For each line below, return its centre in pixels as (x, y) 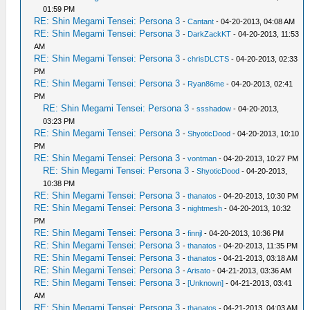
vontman (202, 158)
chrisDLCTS (209, 58)
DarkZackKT (210, 34)
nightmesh (205, 208)
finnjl (195, 233)
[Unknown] (206, 283)
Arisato (199, 270)
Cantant (201, 21)
